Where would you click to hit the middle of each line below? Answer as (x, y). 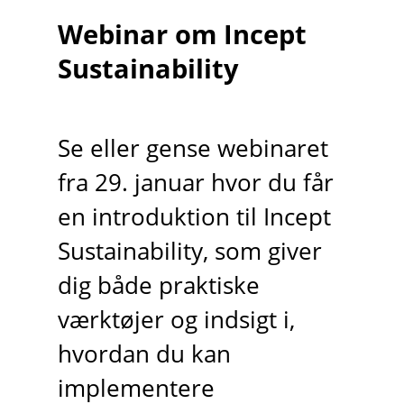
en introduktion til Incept (194, 217)
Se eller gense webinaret (193, 149)
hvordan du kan (144, 354)
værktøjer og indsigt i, (176, 320)
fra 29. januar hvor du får (195, 183)
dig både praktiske (158, 286)
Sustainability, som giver (189, 252)
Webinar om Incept (182, 34)
